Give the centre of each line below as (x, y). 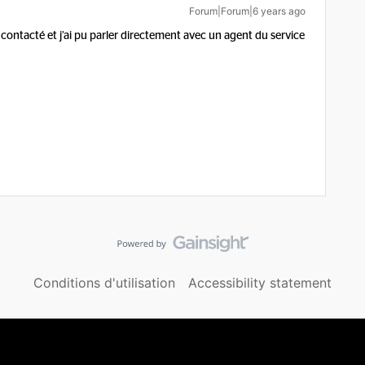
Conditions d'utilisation (104, 283)
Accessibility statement (260, 283)
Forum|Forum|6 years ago (247, 11)
